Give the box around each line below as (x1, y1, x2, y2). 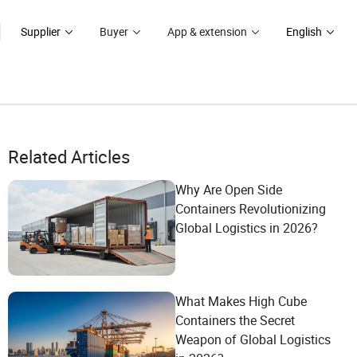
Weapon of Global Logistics (175, 331, 331, 348)
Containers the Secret (175, 312, 295, 329)
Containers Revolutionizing (175, 200, 326, 218)
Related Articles (8, 145, 130, 168)
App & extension (167, 24, 247, 39)
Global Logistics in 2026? (175, 219, 318, 237)
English (286, 24, 322, 39)
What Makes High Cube (175, 292, 307, 310)
